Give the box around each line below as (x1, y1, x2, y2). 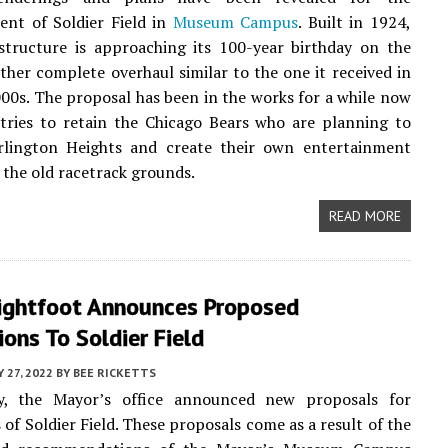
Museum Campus (172, 11, 299, 33)
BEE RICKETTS (73, 365, 156, 380)
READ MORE (328, 207, 401, 225)
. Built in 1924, (298, 11, 411, 33)
